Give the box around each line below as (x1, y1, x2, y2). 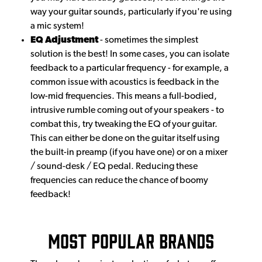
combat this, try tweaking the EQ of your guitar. (30, 120, 218, 130)
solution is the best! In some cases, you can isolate (30, 50, 229, 60)
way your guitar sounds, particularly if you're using (30, 8, 232, 18)
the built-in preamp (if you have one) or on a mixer (30, 148, 227, 158)
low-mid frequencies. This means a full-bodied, (30, 92, 217, 102)
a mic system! (30, 22, 84, 32)
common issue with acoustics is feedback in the (30, 78, 219, 88)
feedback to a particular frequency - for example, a (30, 64, 229, 74)
